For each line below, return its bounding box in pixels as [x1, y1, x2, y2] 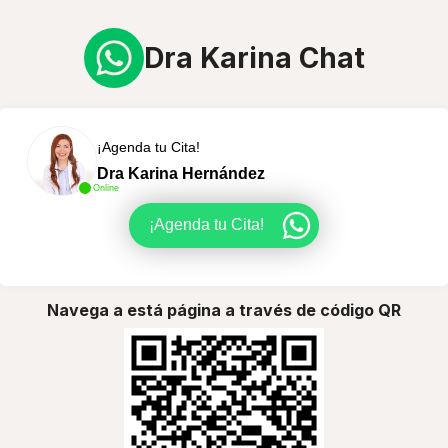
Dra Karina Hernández [96, 164, 265, 182]
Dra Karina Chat [143, 40, 365, 75]
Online [92, 182, 119, 193]
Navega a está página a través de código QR [47, 299, 401, 320]
